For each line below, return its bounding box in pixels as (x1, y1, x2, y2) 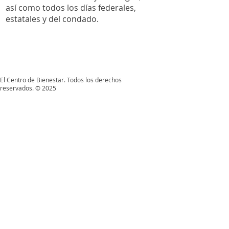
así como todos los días (6, 2, 98, 13)
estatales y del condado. (6, 13, 99, 25)
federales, (98, 2, 136, 13)
